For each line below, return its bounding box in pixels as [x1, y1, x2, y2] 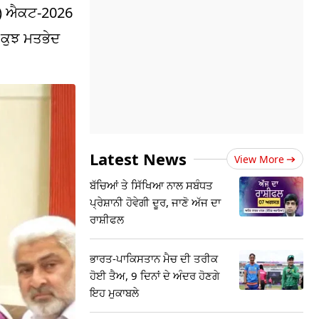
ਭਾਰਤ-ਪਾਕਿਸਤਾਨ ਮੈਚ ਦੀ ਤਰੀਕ [90, 251, 218, 266]
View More [234, 152, 284, 166]
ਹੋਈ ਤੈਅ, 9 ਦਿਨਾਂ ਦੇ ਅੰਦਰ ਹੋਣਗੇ [90, 268, 219, 283]
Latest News [90, 148, 187, 169]
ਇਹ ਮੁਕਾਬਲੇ [90, 286, 139, 300]
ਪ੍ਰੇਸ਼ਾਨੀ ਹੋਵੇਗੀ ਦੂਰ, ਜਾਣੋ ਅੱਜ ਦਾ [90, 195, 221, 209]
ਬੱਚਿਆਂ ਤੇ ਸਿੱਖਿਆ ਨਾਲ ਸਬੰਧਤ [90, 178, 213, 192]
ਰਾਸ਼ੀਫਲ [90, 212, 124, 226]
